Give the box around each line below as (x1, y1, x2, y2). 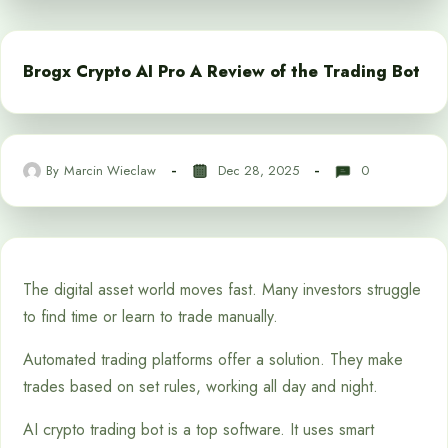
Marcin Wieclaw (64, 160, 156, 180)
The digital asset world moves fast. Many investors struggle (23, 278, 421, 301)
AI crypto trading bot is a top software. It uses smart (23, 418, 374, 441)
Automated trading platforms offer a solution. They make (23, 348, 403, 371)
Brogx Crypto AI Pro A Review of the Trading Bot (23, 60, 420, 83)
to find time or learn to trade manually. (23, 305, 278, 328)
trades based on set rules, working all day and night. (23, 375, 378, 398)
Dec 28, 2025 (218, 160, 299, 180)
